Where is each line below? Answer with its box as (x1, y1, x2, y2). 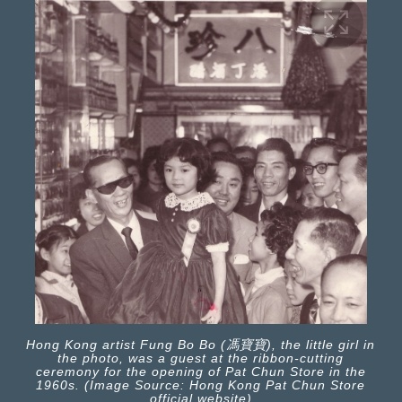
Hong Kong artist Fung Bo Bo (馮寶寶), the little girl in (26, 336, 376, 352)
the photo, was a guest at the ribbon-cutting (57, 350, 345, 365)
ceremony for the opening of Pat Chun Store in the (35, 363, 366, 379)
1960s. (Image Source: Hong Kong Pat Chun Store (36, 377, 366, 392)
